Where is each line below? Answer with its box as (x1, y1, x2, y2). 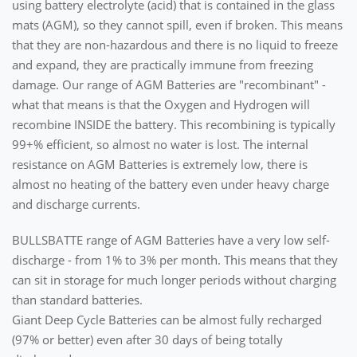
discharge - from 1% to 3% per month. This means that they (12, 251, 338, 268)
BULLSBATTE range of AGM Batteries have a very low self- (12, 231, 330, 248)
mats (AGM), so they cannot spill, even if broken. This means (12, 16, 343, 33)
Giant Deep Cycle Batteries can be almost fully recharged (12, 311, 322, 328)
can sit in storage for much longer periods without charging (12, 271, 336, 288)
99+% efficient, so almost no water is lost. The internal (12, 135, 308, 152)
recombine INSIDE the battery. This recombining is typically (12, 116, 335, 132)
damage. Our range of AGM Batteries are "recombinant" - (12, 76, 326, 92)
